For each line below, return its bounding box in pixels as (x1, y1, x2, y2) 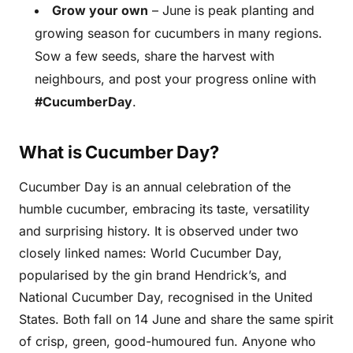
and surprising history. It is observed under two (19, 223, 299, 239)
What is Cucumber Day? (19, 142, 219, 162)
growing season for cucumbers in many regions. (35, 25, 322, 41)
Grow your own (52, 2, 148, 18)
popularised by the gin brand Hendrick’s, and (19, 267, 287, 283)
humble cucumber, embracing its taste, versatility (19, 201, 310, 217)
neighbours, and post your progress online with (35, 71, 316, 87)
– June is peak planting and (148, 2, 314, 18)
